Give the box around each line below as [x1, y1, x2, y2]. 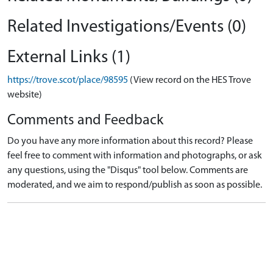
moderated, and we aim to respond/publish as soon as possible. [7, 180, 262, 190]
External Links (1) [7, 49, 130, 66]
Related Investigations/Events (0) [7, 18, 246, 36]
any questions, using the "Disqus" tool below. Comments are [7, 166, 248, 175]
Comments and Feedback [7, 113, 163, 128]
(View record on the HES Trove [130, 76, 251, 85]
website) [7, 90, 42, 100]
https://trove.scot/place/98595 [7, 76, 128, 85]
